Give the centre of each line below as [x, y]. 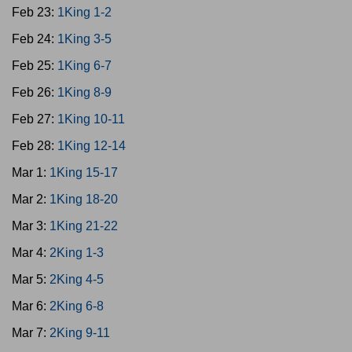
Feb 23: [35, 12]
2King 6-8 [77, 306]
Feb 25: [35, 66]
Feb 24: [35, 39]
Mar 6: [31, 306]
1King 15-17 [84, 172]
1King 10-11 [91, 119]
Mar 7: [31, 333]
